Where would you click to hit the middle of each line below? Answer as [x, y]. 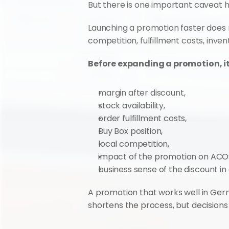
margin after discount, [142, 93]
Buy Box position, [131, 131]
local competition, [134, 144]
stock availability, [132, 106]
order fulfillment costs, [143, 118]
